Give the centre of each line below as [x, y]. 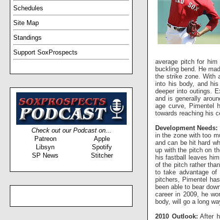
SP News [45, 155]
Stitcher [102, 155]
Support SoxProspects [45, 52]
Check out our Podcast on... [71, 130]
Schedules [28, 8]
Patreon [45, 138]
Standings [27, 37]
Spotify [102, 147]
